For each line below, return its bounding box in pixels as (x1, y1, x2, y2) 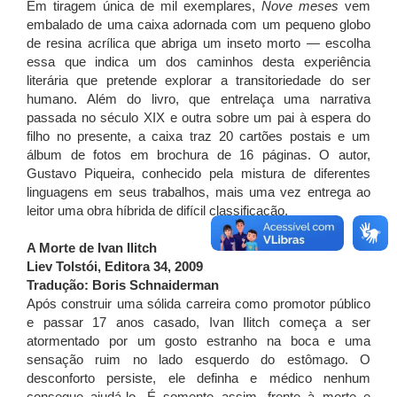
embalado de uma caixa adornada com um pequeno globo (27, 18, 370, 32)
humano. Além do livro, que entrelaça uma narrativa (27, 92, 370, 106)
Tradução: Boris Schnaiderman (27, 278, 219, 292)
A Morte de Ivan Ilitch (27, 241, 157, 255)
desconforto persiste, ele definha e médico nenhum (27, 371, 370, 385)
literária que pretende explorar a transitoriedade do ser (27, 74, 370, 88)
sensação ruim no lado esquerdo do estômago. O (27, 353, 370, 367)
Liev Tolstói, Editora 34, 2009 (27, 260, 206, 274)
